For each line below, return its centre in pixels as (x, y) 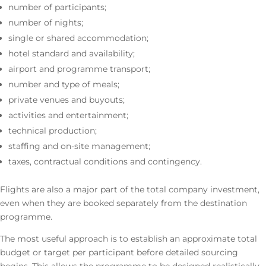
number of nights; (46, 23)
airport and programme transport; (79, 69)
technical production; (53, 131)
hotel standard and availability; (72, 53)
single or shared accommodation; (78, 38)
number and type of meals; (64, 84)
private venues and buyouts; (66, 100)
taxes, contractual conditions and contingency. (105, 161)
